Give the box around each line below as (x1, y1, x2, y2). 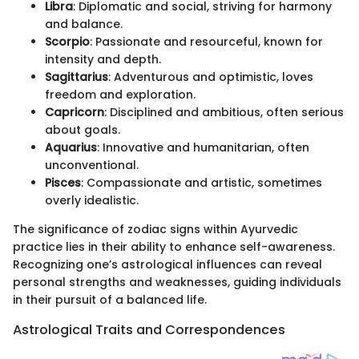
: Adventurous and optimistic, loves (108, 69, 313, 86)
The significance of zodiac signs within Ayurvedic (13, 221, 298, 238)
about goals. (45, 122, 120, 139)
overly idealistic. (45, 192, 139, 209)
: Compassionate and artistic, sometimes (81, 175, 322, 192)
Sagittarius (45, 69, 108, 86)
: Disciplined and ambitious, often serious (104, 104, 344, 121)
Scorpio (45, 34, 90, 50)
